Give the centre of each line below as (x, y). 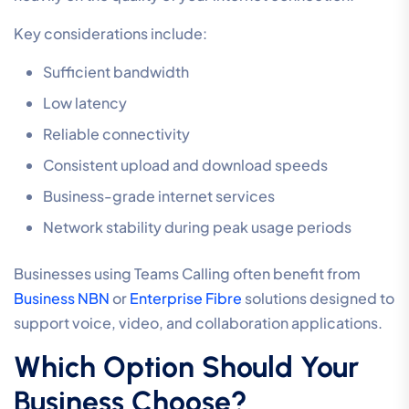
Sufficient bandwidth (116, 72)
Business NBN (62, 299)
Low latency (85, 103)
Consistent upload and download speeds (185, 165)
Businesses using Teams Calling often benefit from (187, 274)
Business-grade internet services (159, 196)
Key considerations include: (110, 34)
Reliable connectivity (116, 134)
